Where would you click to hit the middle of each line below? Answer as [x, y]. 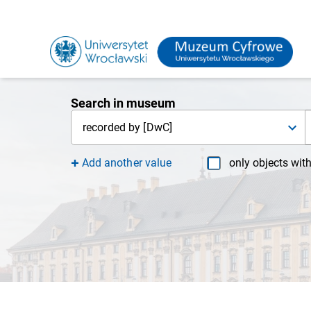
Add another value [127, 162]
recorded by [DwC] [128, 127]
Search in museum [123, 103]
